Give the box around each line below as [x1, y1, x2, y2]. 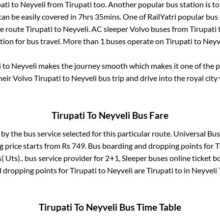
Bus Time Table [117, 202, 181, 213]
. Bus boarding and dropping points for [84, 140, 215, 150]
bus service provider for [23, 153, 105, 163]
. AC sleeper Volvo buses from [88, 24, 190, 34]
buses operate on [105, 36, 165, 46]
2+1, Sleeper [105, 153, 147, 163]
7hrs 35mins [78, 12, 120, 22]
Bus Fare [130, 110, 168, 121]
